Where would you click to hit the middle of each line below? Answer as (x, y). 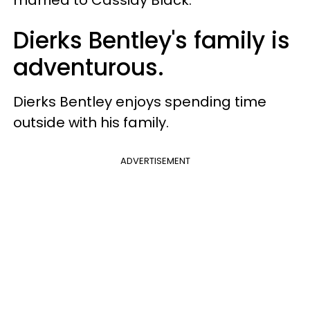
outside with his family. (91, 122)
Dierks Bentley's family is (152, 40)
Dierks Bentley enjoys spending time (140, 101)
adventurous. (92, 67)
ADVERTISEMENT (155, 161)
